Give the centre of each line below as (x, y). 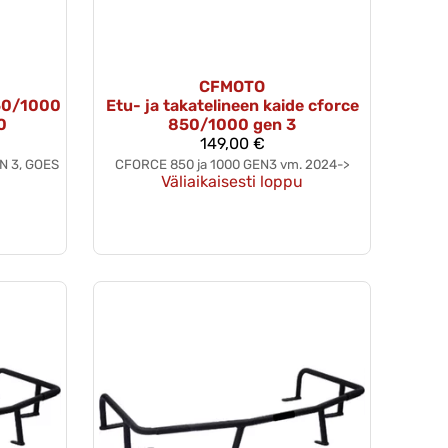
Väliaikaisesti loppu (232, 181)
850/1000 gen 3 (232, 124)
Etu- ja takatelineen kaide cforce (232, 105)
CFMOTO (232, 86)
